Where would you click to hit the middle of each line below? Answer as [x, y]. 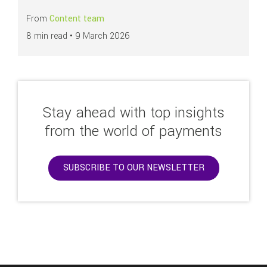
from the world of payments [133, 132]
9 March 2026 [102, 36]
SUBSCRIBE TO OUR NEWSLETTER [133, 167]
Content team [77, 19]
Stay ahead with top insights [133, 113]
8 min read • [51, 36]
